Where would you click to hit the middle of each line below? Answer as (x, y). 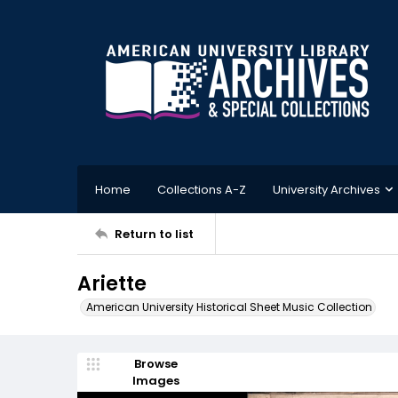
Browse (155, 364)
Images (155, 381)
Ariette (112, 284)
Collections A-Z (202, 189)
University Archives (326, 189)
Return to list (154, 234)
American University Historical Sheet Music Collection (229, 307)
